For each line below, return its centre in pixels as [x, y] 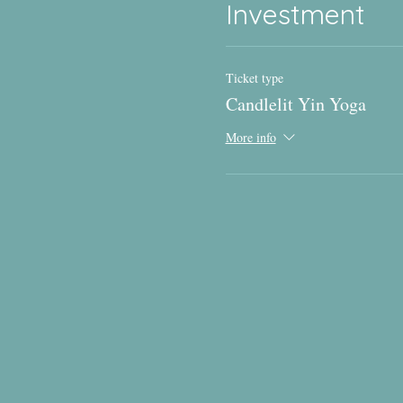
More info [251, 138]
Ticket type [254, 77]
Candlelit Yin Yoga [296, 103]
